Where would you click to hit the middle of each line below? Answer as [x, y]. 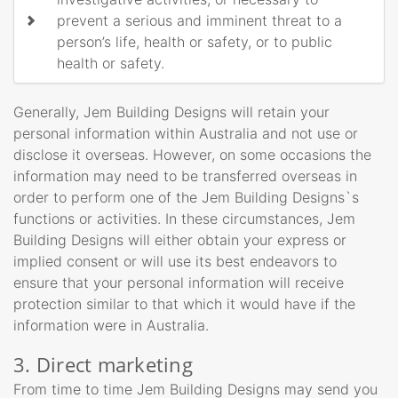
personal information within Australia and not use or [186, 133]
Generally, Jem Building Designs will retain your [171, 111]
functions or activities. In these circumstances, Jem [184, 218]
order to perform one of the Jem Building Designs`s [186, 197]
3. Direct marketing [103, 364]
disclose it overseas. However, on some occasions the [192, 154]
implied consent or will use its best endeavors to [175, 261]
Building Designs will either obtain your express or [180, 239]
